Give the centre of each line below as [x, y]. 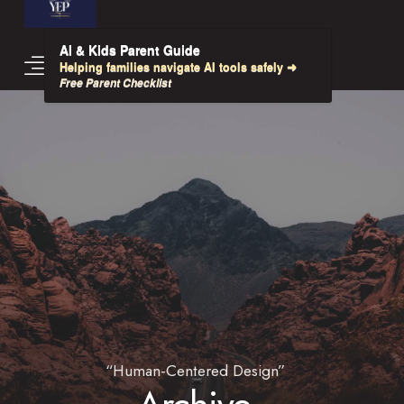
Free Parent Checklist [115, 83]
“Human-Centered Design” [195, 371]
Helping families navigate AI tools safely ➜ [178, 67]
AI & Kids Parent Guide [129, 50]
